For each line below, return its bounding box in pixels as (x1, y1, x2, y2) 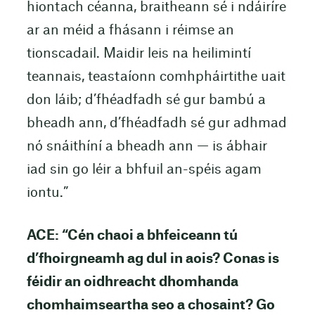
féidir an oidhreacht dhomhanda (26, 275, 238, 289)
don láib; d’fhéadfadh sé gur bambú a (26, 93, 266, 107)
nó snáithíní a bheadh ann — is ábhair (26, 139, 267, 153)
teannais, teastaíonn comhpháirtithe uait (26, 70, 285, 84)
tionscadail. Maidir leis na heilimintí (26, 46, 251, 60)
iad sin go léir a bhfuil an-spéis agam (26, 162, 262, 176)
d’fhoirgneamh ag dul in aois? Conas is (26, 252, 279, 266)
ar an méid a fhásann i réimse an (26, 23, 234, 37)
